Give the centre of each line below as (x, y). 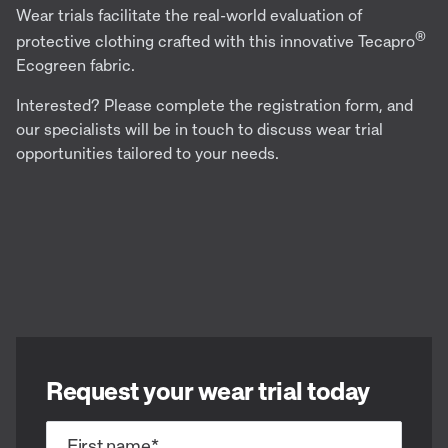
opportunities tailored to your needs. (147, 152)
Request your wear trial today (208, 390)
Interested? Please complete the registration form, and (214, 104)
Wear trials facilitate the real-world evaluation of (189, 14)
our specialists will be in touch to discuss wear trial (199, 128)
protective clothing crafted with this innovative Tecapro (215, 40)
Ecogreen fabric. (75, 64)
